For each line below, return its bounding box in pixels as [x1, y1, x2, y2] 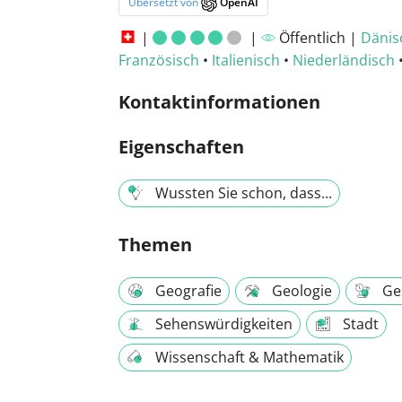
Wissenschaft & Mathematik [155, 346, 344, 367]
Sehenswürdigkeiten [155, 313, 293, 334]
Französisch [118, 49, 199, 70]
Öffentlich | [275, 27, 361, 48]
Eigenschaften [118, 134, 244, 159]
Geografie [155, 280, 222, 301]
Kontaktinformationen [118, 89, 320, 114]
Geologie [272, 280, 332, 301]
